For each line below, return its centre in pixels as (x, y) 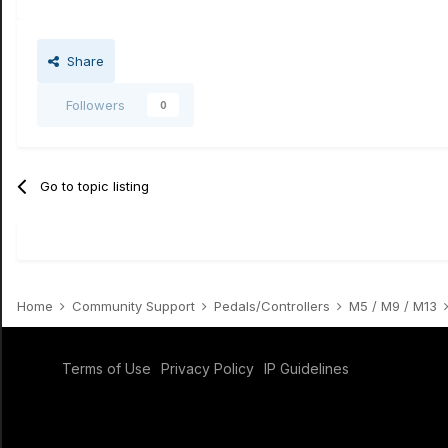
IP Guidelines (306, 368)
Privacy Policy (207, 368)
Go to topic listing (95, 186)
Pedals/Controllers (274, 306)
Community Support (135, 306)
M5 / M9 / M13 (395, 306)
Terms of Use (106, 368)
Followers (95, 105)
